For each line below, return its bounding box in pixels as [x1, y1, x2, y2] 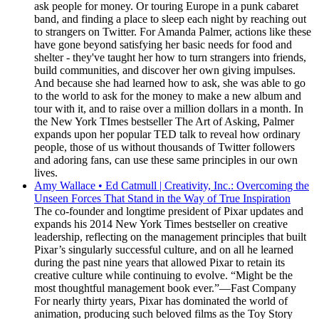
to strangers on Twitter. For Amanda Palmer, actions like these [34, 26, 311, 38]
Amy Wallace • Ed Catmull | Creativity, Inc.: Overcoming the [34, 179, 309, 192]
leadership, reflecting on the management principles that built [34, 231, 306, 243]
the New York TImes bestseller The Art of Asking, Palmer [34, 115, 294, 127]
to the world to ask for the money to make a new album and [34, 90, 301, 102]
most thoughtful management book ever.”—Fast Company [34, 282, 296, 294]
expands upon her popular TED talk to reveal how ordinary [34, 128, 300, 140]
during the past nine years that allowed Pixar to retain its [34, 256, 285, 268]
